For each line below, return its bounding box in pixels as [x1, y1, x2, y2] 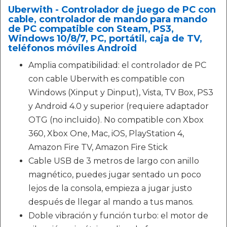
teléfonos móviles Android [8, 43, 137, 54]
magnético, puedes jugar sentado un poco [28, 170, 201, 179]
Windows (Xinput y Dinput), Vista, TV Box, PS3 [28, 88, 213, 97]
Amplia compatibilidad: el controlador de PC [28, 60, 206, 70]
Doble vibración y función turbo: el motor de [28, 211, 208, 220]
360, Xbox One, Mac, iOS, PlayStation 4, [28, 129, 184, 138]
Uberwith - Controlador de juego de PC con [8, 4, 216, 15]
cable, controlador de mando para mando [8, 14, 207, 25]
